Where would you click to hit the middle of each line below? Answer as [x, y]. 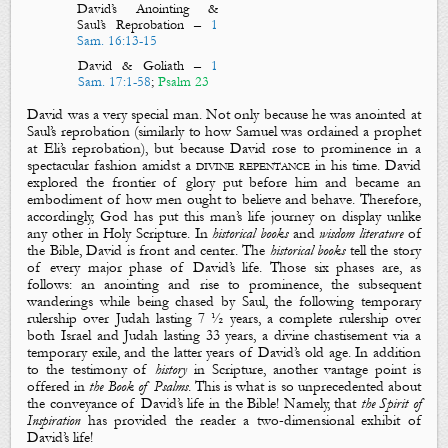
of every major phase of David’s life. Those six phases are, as [224, 267]
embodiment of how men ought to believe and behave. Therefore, [224, 199]
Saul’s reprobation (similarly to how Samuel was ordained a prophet [224, 131]
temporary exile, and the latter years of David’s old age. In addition [224, 352]
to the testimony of [91, 369]
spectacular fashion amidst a [112, 165]
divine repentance [253, 165]
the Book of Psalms [138, 386]
